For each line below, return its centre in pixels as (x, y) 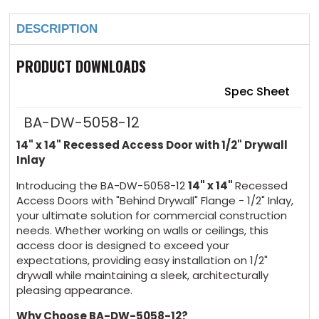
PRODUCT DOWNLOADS (82, 67)
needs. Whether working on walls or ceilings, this (143, 231)
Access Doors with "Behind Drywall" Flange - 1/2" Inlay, (155, 201)
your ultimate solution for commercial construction (152, 216)
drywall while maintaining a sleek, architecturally (143, 276)
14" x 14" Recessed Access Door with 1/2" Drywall (152, 145)
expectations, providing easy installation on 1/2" (142, 261)
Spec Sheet (257, 92)
